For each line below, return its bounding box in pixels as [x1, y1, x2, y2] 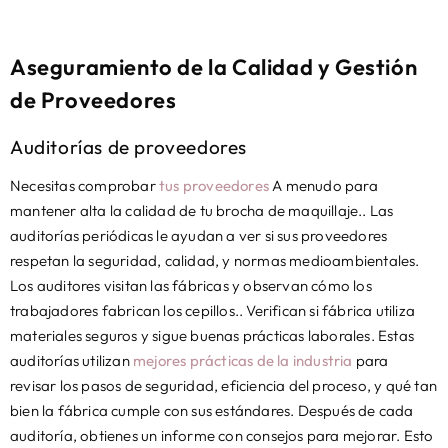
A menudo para [269, 175, 378, 195]
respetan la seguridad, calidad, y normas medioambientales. [10, 250, 420, 270]
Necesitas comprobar [10, 175, 159, 195]
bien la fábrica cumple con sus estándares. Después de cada [10, 400, 414, 420]
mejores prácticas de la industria [133, 350, 353, 370]
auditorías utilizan [10, 350, 133, 370]
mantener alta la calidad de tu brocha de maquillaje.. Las [10, 200, 394, 220]
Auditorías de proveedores [10, 134, 247, 159]
